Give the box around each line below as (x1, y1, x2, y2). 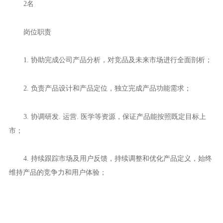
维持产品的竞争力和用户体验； (8, 168, 107, 177)
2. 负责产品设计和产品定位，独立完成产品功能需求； (23, 84, 191, 92)
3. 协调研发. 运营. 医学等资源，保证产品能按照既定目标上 (23, 112, 206, 120)
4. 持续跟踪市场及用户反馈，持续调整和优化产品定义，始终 (23, 154, 212, 163)
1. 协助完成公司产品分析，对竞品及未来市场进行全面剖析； (23, 56, 212, 64)
